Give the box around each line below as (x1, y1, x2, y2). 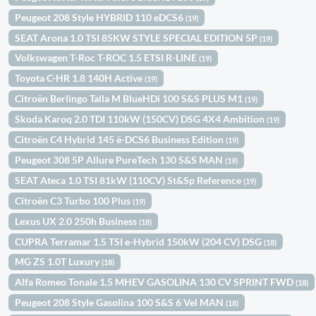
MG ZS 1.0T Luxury (15, 255, 102, 268)
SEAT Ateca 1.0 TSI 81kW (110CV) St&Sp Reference (15, 174, 244, 186)
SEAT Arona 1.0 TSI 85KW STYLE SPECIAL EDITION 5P (15, 31, 260, 44)
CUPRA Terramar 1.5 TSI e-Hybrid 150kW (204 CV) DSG (15, 235, 265, 248)
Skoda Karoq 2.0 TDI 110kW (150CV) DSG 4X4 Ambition (15, 113, 267, 126)
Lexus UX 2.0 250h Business (15, 214, 140, 227)
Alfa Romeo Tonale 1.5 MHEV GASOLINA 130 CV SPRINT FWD (15, 276, 296, 288)
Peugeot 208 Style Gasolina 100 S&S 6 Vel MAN (15, 296, 226, 309)
